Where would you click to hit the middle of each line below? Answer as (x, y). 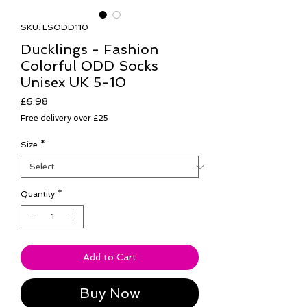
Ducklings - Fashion (89, 50)
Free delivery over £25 (64, 118)
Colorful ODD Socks (89, 66)
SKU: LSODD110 (54, 28)
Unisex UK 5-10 (73, 83)
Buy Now (110, 294)
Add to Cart (110, 257)
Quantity (38, 194)
